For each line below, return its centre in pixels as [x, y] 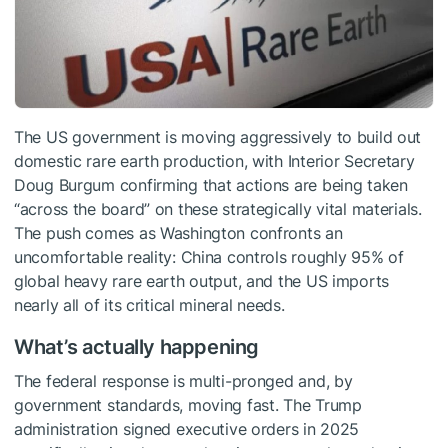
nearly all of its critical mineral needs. [149, 305]
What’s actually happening [136, 347]
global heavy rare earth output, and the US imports [202, 281]
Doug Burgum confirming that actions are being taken [211, 185]
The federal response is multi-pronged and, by [183, 381]
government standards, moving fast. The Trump [188, 405]
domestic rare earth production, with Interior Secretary [214, 161]
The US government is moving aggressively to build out [218, 137]
